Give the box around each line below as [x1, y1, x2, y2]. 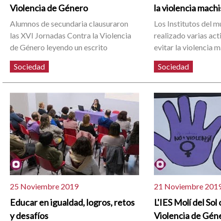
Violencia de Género [10, 2, 88, 14]
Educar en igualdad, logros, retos [10, 197, 135, 208]
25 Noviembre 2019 [10, 181, 79, 191]
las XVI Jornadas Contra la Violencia [10, 30, 132, 40]
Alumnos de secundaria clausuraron [10, 18, 129, 28]
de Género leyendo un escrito [10, 42, 108, 52]
